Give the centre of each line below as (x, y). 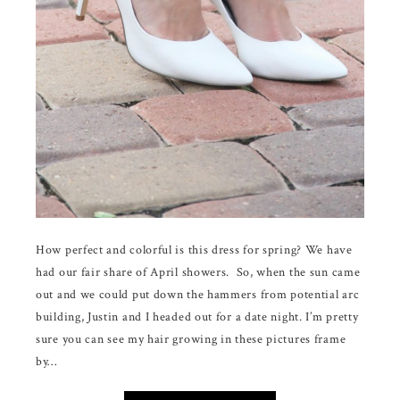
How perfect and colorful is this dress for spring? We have (194, 250)
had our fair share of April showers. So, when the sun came (198, 272)
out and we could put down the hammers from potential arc (198, 294)
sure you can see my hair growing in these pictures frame (191, 339)
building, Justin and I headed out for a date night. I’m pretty (197, 317)
